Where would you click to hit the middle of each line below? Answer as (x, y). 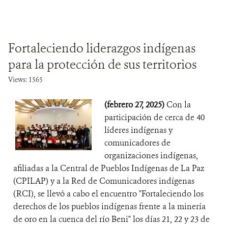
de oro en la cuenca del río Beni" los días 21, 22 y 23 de (111, 219)
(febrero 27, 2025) (135, 105)
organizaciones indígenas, (151, 155)
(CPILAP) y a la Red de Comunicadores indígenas (104, 181)
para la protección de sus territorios (102, 65)
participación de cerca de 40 (154, 117)
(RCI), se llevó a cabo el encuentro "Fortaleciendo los (108, 194)
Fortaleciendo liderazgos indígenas (102, 48)
